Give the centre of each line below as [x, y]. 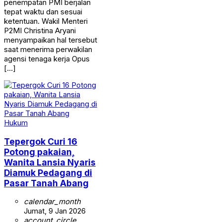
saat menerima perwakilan [48, 50]
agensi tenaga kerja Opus [47, 59]
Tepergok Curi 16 [41, 141]
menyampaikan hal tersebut [51, 40]
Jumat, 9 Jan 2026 [55, 211]
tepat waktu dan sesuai [43, 12]
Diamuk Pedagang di [48, 172]
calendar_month [52, 202]
